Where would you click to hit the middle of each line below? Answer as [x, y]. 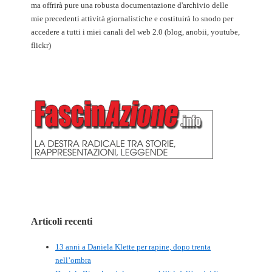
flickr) [41, 45]
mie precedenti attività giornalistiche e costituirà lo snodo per [132, 18]
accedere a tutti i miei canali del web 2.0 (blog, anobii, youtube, [135, 32]
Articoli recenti [62, 221]
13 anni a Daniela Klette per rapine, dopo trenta [133, 247]
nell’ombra [73, 260]
